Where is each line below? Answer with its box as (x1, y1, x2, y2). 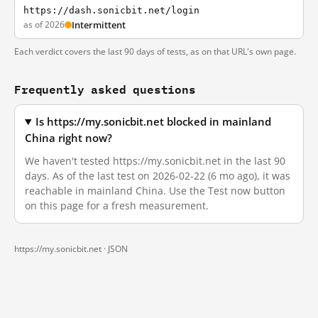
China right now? (25, 131, 112, 145)
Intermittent (72, 18, 126, 31)
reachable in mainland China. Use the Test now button (25, 184, 285, 197)
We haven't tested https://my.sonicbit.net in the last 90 (25, 154, 285, 168)
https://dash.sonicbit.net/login (23, 5, 199, 16)
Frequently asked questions (14, 79, 196, 99)
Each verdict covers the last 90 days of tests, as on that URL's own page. (14, 45, 296, 57)
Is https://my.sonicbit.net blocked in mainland (35, 115, 272, 128)
